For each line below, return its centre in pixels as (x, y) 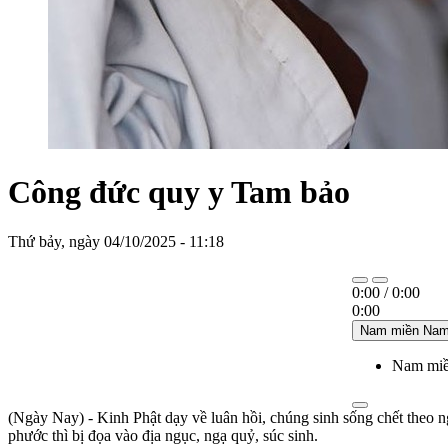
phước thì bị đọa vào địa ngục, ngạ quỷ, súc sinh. (163, 435)
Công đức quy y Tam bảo (179, 192)
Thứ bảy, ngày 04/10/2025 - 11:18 (116, 241)
